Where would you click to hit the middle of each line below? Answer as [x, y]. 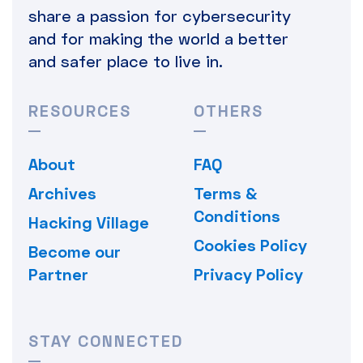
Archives [62, 192]
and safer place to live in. [126, 60]
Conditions [237, 215]
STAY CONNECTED [106, 340]
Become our [75, 251]
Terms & [226, 192]
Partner [58, 273]
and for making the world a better [158, 38]
